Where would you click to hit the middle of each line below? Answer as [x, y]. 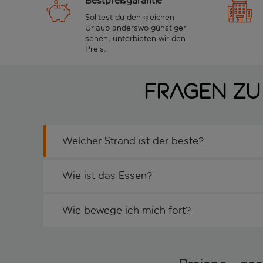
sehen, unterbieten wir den [135, 38]
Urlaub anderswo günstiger [136, 28]
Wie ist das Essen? [107, 176]
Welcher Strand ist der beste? [133, 141]
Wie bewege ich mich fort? [127, 210]
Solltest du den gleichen [130, 17]
